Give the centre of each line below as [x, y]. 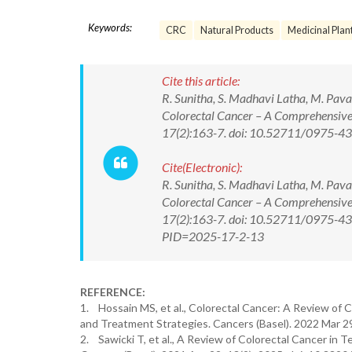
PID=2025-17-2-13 [213, 236]
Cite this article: [201, 81]
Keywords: [110, 27]
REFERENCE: [113, 292]
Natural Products [237, 30]
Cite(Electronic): [202, 167]
